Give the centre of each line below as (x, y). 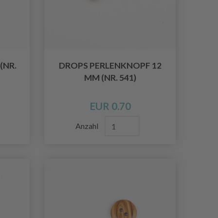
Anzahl (88, 126)
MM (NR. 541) (110, 78)
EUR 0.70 (110, 106)
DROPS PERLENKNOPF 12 (110, 66)
